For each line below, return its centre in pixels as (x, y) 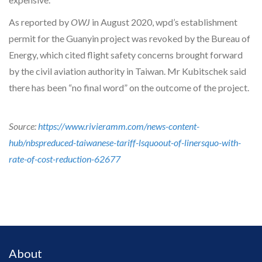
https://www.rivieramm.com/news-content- (119, 126)
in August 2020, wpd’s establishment (164, 22)
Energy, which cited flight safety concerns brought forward (126, 55)
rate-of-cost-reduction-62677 (65, 159)
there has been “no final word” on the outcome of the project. (129, 88)
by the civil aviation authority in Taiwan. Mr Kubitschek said (127, 71)
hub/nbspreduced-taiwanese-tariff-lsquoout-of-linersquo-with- (125, 143)
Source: (23, 126)
